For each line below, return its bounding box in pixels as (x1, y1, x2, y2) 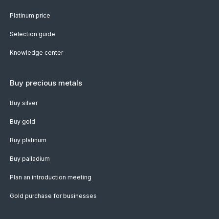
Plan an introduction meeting (10, 174, 91, 181)
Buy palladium (10, 155, 50, 162)
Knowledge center (10, 49, 63, 56)
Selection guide (10, 30, 55, 38)
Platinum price (10, 12, 50, 19)
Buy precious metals (10, 78, 82, 88)
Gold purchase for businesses (10, 192, 97, 199)
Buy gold (10, 118, 35, 125)
